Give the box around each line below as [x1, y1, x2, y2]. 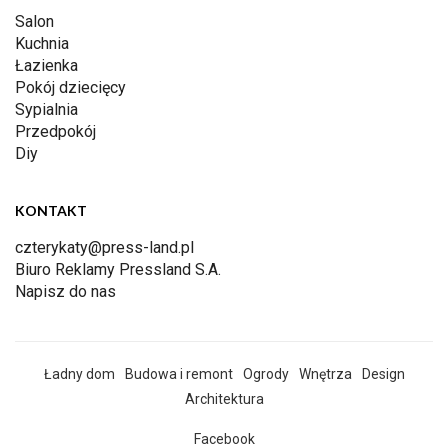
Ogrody [242, 365, 289, 382]
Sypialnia [15, 99, 78, 119]
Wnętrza [298, 365, 352, 382]
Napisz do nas [15, 281, 116, 301]
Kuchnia [15, 33, 69, 53]
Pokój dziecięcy [15, 77, 126, 97]
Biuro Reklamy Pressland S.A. [15, 259, 221, 279]
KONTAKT [15, 201, 87, 219]
